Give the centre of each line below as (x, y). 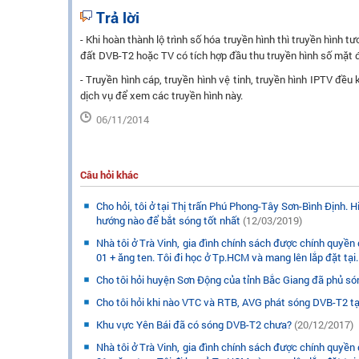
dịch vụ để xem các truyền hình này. (161, 95)
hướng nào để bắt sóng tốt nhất (169, 220)
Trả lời (118, 17)
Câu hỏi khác (109, 175)
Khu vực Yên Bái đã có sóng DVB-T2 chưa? (195, 325)
